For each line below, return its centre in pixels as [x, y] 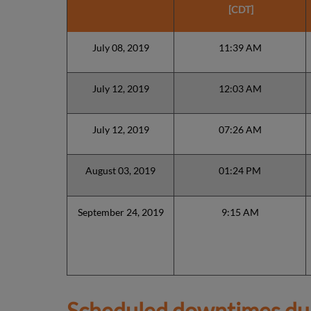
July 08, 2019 [120, 47]
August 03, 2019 [120, 170]
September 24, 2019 [120, 212]
